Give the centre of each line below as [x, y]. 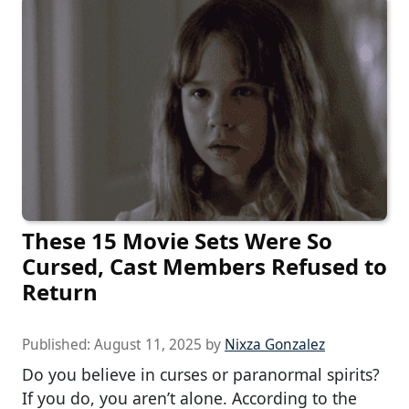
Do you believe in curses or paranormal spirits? [201, 375]
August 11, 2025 [148, 345]
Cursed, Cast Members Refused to [204, 267]
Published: [58, 345]
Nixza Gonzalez [275, 345]
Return [60, 292]
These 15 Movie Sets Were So [177, 241]
